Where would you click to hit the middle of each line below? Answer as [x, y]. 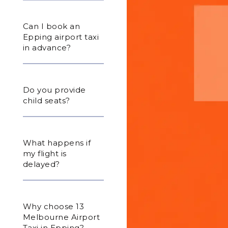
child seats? [46, 100]
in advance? [47, 47]
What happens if [57, 142]
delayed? [41, 164]
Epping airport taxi [61, 37]
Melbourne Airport [61, 217]
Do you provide [54, 90]
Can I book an [51, 26]
